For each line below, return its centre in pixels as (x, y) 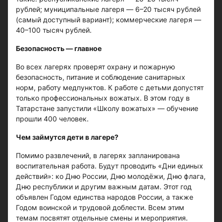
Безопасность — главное (59, 48)
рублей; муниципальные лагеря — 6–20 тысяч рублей (108, 9)
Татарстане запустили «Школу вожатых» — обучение (107, 108)
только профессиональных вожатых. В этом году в (103, 98)
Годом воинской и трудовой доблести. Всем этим (100, 207)
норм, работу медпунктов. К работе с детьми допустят (110, 87)
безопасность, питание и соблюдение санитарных (101, 77)
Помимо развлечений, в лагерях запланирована (98, 155)
